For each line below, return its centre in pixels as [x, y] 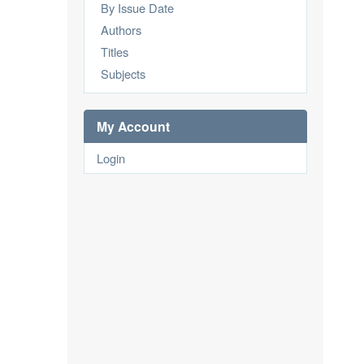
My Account [133, 126]
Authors [121, 30]
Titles [115, 52]
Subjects [123, 74]
